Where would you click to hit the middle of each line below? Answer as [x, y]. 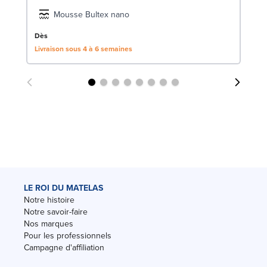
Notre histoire [49, 199]
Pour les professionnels [68, 235]
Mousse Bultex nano [91, 14]
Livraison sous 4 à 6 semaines [83, 48]
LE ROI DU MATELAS [63, 187]
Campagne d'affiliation [64, 247]
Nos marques [49, 223]
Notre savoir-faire [56, 211]
